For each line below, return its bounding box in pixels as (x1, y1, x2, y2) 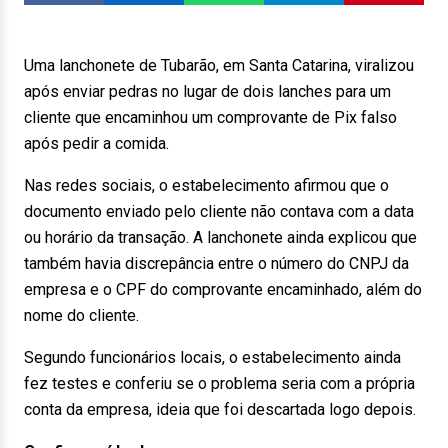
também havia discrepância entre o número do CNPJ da (24, 254, 409, 273)
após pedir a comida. (24, 134, 169, 153)
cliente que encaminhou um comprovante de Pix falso (24, 108, 397, 127)
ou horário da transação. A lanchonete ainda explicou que (24, 228, 417, 247)
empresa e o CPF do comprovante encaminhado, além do (24, 280, 422, 299)
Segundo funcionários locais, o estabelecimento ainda (24, 348, 401, 367)
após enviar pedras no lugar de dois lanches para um (24, 82, 391, 101)
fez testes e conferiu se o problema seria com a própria (24, 374, 415, 393)
